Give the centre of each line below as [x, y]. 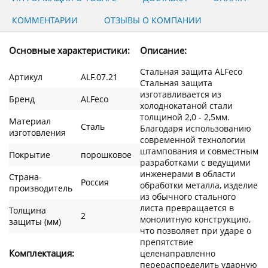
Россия [95, 182]
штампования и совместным [199, 151]
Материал [30, 121]
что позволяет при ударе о [196, 230]
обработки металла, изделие [199, 185]
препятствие [167, 242]
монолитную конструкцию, [195, 219]
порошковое [106, 154]
